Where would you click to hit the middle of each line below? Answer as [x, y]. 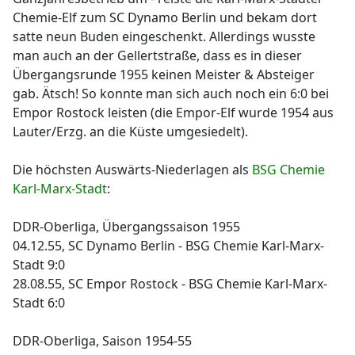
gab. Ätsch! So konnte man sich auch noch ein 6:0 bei [171, 94]
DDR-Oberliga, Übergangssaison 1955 [126, 227]
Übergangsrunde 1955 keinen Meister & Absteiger [164, 74]
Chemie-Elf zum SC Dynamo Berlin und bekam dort [165, 17]
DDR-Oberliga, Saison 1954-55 [102, 341]
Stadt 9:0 [39, 265]
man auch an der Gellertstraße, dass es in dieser [157, 55]
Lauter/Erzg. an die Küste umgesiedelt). [130, 132]
